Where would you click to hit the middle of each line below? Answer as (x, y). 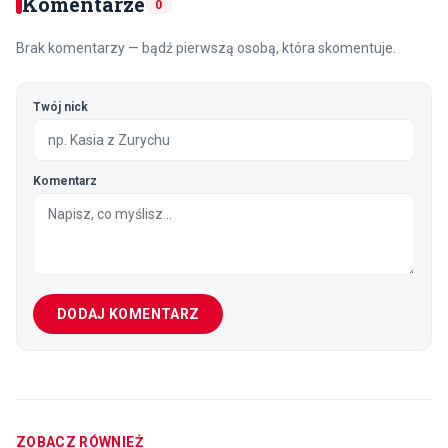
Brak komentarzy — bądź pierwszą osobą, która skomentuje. (206, 48)
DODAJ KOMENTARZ (128, 314)
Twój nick (60, 107)
